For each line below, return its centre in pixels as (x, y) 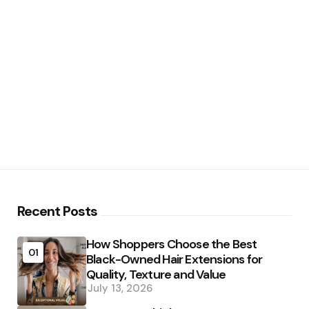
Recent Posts (57, 211)
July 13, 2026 (120, 288)
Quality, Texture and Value (156, 274)
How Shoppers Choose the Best (172, 244)
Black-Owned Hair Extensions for (175, 259)
